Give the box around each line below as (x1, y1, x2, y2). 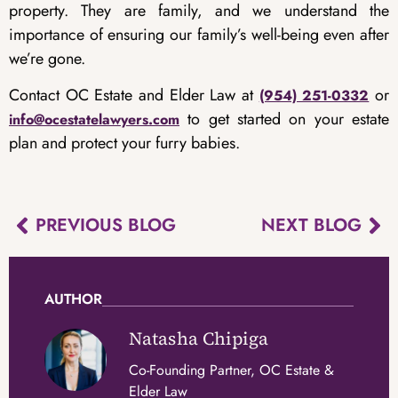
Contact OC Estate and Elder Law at (9, 84, 259, 107)
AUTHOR (44, 289, 102, 310)
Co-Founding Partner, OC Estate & (129, 360, 334, 381)
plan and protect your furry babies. (9, 131, 240, 155)
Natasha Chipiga (129, 326, 269, 352)
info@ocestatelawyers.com (9, 109, 179, 131)
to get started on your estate (179, 107, 389, 131)
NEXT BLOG (261, 212, 362, 239)
